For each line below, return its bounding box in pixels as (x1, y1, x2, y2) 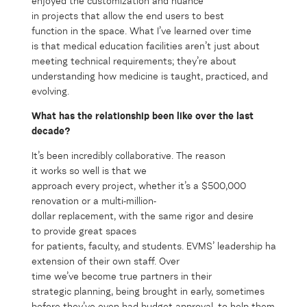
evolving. (32, 86, 69, 97)
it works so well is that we (32, 166, 147, 176)
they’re (177, 56, 208, 66)
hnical (85, 56, 113, 66)
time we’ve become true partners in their (32, 271, 212, 282)
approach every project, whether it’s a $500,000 (32, 181, 246, 191)
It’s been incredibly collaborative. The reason (32, 151, 225, 161)
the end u (125, 11, 171, 21)
